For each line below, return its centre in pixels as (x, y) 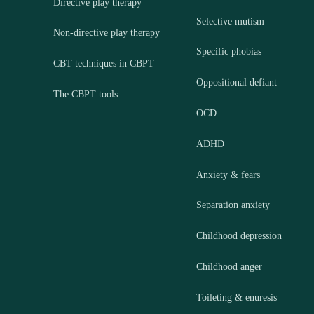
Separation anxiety (233, 205)
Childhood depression (239, 236)
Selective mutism (230, 21)
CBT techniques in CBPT (104, 64)
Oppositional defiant (236, 83)
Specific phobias (228, 52)
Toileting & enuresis (236, 297)
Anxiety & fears (228, 175)
